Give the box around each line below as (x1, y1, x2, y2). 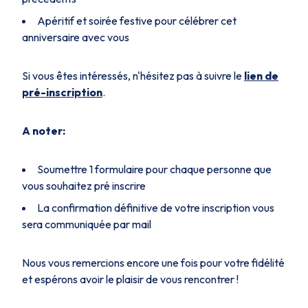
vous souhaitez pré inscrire (22, 178, 146, 192)
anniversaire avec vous (22, 30, 129, 44)
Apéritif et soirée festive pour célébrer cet (37, 13, 236, 27)
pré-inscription (22, 85, 102, 99)
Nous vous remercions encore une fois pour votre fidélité (22, 255, 285, 269)
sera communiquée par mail (22, 217, 151, 231)
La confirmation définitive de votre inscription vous (37, 200, 274, 214)
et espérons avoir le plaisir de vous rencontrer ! (22, 272, 239, 286)
